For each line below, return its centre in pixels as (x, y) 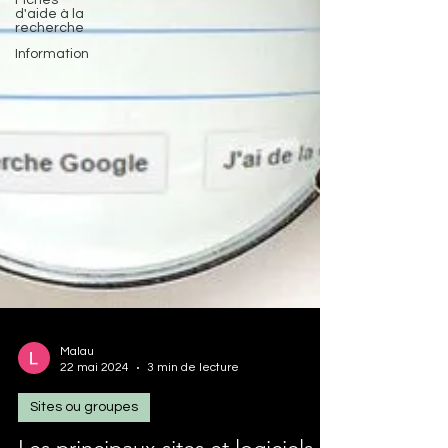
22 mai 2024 (94, 400)
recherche (49, 28)
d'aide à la (49, 14)
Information (52, 54)
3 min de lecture (193, 400)
